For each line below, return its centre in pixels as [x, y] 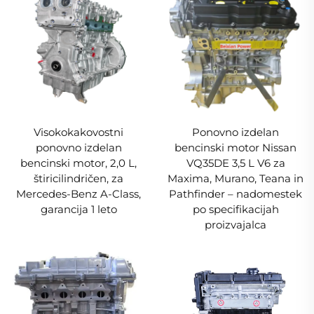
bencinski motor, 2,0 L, [78, 163]
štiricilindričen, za [78, 178]
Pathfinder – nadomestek [235, 193]
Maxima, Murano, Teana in [235, 178]
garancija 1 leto [78, 209]
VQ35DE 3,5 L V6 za [235, 163]
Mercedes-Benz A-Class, [78, 193]
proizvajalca [235, 224]
